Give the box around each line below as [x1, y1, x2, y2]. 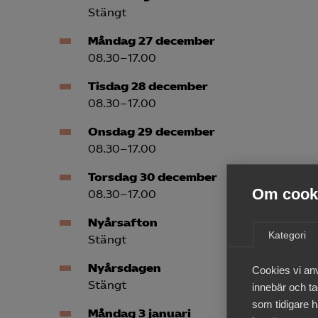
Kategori [268, 229, 306, 240]
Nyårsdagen [88, 261, 161, 275]
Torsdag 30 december [88, 170, 217, 185]
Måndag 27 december [88, 34, 215, 48]
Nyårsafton [88, 216, 158, 230]
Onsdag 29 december [88, 125, 215, 139]
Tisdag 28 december [88, 79, 208, 94]
